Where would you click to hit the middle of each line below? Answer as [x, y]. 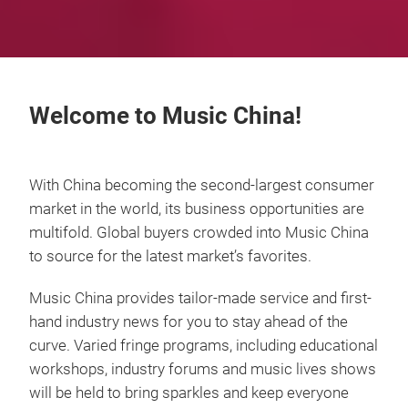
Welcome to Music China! [165, 116]
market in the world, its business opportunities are [197, 209]
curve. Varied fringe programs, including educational [204, 346]
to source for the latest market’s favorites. [170, 256]
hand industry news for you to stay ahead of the [189, 322]
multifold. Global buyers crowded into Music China [199, 233]
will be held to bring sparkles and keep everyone [189, 393]
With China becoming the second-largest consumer [202, 185]
